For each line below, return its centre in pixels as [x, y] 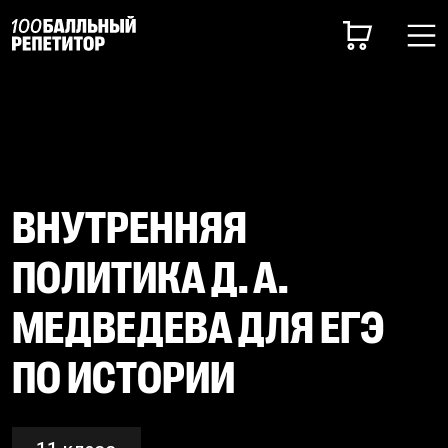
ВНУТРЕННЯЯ [130, 227]
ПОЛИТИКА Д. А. [150, 277]
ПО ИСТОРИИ [124, 377]
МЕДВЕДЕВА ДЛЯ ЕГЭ [198, 327]
